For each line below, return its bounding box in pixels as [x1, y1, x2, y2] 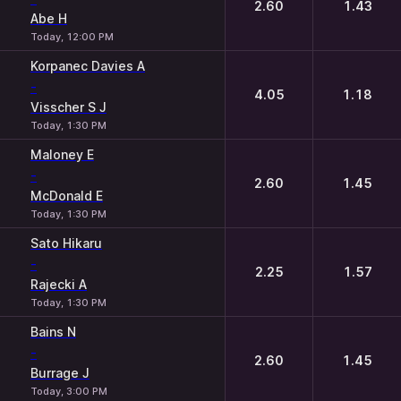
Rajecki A [30, 277, 87, 292]
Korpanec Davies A [30, 58, 145, 73]
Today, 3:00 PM [30, 385, 107, 397]
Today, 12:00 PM [30, 30, 114, 43]
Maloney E [30, 147, 94, 162]
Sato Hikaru [30, 235, 102, 251]
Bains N [30, 324, 76, 339]
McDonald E [30, 188, 103, 203]
